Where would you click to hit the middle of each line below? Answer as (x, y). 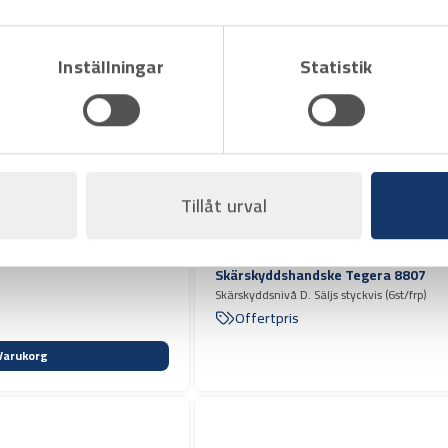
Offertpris (267, 317)
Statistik (336, 67)
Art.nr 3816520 (255, 255)
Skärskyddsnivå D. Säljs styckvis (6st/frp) (321, 294)
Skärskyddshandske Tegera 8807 (320, 274)
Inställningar (111, 67)
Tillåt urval (224, 205)
